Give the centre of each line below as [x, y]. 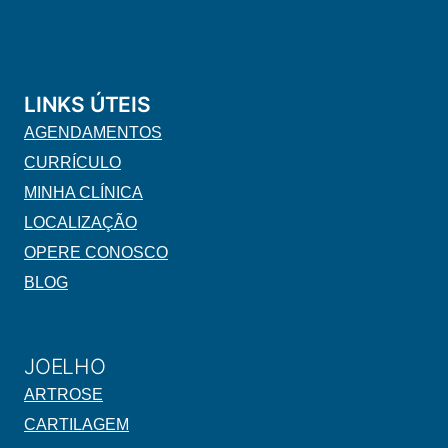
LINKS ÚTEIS [87, 105]
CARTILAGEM [76, 425]
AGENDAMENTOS [93, 133]
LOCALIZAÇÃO [80, 223]
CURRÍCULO [72, 163]
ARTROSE [63, 395]
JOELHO [65, 367]
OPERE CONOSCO [96, 253]
